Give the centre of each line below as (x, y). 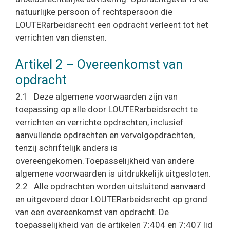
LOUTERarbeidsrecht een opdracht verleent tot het (112, 24)
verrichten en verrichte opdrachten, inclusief (100, 122)
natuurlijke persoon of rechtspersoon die (94, 12)
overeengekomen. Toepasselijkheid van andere (105, 161)
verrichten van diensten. (61, 37)
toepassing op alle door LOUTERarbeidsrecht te (107, 109)
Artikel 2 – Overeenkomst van (99, 64)
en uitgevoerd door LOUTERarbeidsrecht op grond (111, 199)
